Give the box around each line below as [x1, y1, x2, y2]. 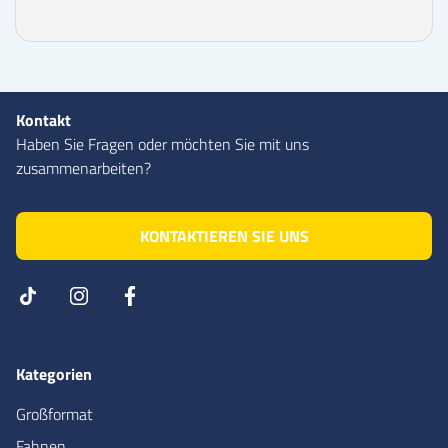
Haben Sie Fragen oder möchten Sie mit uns [16, 131, 309, 156]
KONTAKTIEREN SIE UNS [139, 223, 309, 248]
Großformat [16, 401, 93, 426]
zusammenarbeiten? [16, 155, 151, 180]
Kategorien [16, 361, 92, 386]
